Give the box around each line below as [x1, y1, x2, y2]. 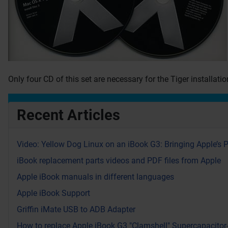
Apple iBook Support [17, 188, 90, 198]
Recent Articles [17, 106, 120, 124]
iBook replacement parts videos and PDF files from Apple [17, 156, 221, 166]
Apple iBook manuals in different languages [17, 172, 174, 182]
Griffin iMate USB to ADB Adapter [17, 205, 135, 215]
